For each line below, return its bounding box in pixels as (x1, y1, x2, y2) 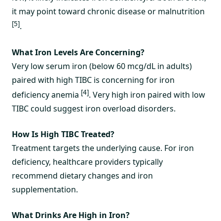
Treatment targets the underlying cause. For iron (12, 142, 194, 153)
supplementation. (12, 184, 78, 195)
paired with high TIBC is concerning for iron (12, 74, 175, 85)
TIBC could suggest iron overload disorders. (12, 103, 176, 114)
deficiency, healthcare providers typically (12, 156, 163, 167)
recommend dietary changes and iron (12, 170, 153, 181)
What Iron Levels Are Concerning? (12, 46, 145, 58)
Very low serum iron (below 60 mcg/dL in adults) (12, 60, 192, 72)
